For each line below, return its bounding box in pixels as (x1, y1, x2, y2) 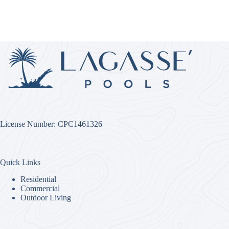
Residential (20, 174, 56, 184)
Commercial (20, 184, 60, 193)
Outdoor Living (20, 193, 71, 202)
